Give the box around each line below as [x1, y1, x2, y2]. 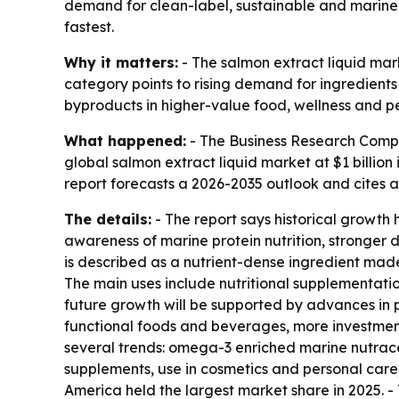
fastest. [64, 18, 114, 37]
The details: [64, 210, 151, 229]
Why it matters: [64, 53, 178, 72]
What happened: [64, 132, 186, 151]
